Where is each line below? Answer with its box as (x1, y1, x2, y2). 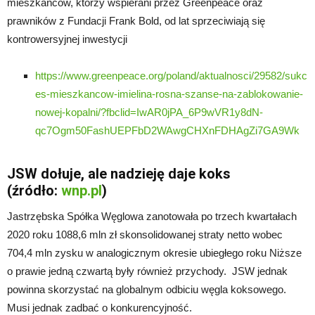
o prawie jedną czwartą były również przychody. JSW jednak (7, 264, 288, 277)
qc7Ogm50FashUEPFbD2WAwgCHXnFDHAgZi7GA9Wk (35, 124, 300, 136)
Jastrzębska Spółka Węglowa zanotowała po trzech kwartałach (7, 210, 297, 222)
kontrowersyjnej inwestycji (7, 32, 127, 45)
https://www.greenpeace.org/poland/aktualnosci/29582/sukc (35, 69, 307, 82)
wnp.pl (61, 181, 102, 199)
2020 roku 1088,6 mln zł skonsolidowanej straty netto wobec (7, 228, 283, 240)
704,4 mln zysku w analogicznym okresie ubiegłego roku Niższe (7, 246, 302, 259)
